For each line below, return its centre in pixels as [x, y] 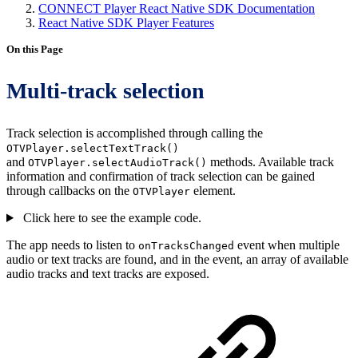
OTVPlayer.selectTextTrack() [93, 148]
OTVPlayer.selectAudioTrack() [117, 163]
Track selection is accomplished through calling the [135, 133]
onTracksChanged [186, 246]
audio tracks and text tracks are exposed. [108, 274]
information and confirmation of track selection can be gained [161, 176]
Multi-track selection [105, 91]
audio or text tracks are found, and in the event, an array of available [177, 259]
